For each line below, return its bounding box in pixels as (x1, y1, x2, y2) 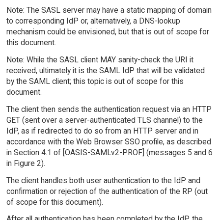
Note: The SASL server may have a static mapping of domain (6, 5, 212, 15)
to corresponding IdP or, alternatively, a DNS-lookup (6, 16, 180, 26)
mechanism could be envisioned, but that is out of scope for (6, 27, 209, 37)
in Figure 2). (6, 158, 45, 168)
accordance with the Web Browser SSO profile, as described (6, 137, 211, 146)
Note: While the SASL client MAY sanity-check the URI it (6, 55, 193, 64)
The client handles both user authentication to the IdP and (6, 175, 200, 185)
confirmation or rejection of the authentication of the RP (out (6, 186, 208, 196)
